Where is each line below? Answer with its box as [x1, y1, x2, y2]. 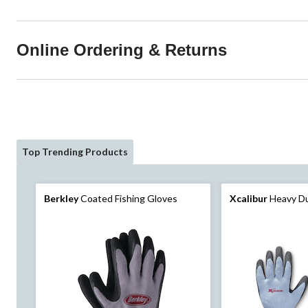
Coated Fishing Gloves [78, 192, 177, 205]
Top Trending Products [22, 146, 128, 158]
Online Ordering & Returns [16, 41, 227, 60]
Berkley [44, 192, 78, 205]
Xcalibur [230, 192, 268, 205]
